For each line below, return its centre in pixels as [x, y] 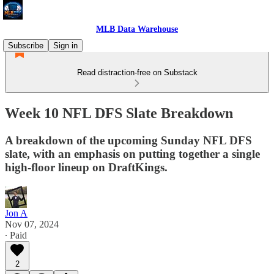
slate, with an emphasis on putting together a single [132, 154]
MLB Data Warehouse [137, 29]
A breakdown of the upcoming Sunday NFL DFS [128, 140]
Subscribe [26, 46]
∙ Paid [16, 235]
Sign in [65, 46]
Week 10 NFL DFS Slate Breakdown [119, 113]
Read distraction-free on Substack [137, 72]
